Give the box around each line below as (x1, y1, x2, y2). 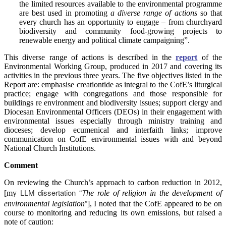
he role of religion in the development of (86, 189, 222, 198)
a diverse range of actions (110, 9, 197, 18)
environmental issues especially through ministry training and (4, 117, 222, 126)
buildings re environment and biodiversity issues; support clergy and (4, 98, 222, 107)
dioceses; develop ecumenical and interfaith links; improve (4, 126, 222, 135)
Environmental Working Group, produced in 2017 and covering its (4, 62, 222, 71)
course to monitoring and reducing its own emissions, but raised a (4, 208, 222, 217)
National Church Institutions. (4, 144, 96, 153)
